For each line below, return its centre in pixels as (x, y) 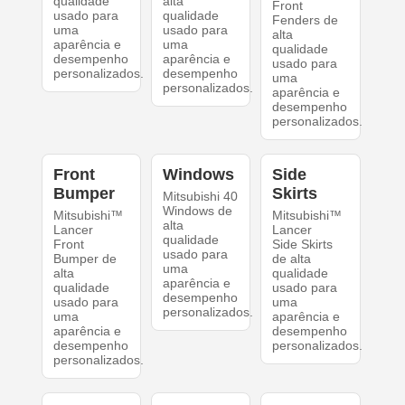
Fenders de (306, 20)
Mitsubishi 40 (200, 197)
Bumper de (85, 259)
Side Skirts (303, 245)
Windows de (197, 211)
